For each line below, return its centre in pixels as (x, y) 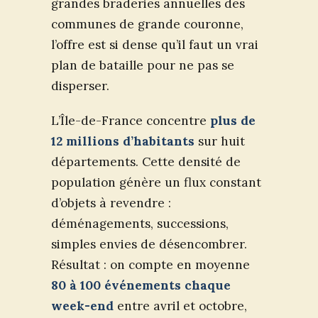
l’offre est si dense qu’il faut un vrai (155, 45)
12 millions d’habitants (123, 142)
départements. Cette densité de (146, 162)
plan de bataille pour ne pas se (143, 66)
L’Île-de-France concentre (131, 121)
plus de (233, 121)
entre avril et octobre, (180, 306)
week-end (82, 306)
